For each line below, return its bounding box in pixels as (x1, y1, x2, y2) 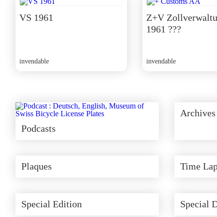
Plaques (21, 161, 52, 171)
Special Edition (21, 199, 82, 209)
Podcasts (21, 123, 56, 134)
